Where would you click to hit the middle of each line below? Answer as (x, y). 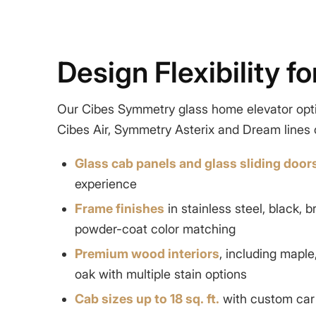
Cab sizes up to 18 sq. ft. (147, 298)
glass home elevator (237, 109)
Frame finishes (119, 208)
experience (105, 183)
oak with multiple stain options (160, 274)
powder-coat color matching (155, 229)
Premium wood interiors (147, 253)
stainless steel (221, 208)
